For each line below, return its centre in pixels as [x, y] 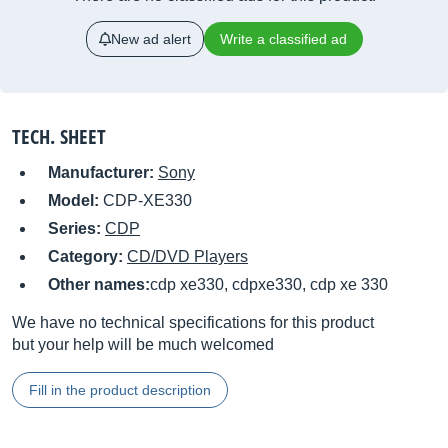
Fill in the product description [120, 390]
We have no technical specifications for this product [193, 322]
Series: [76, 228]
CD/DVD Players [187, 256]
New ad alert [150, 39]
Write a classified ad [283, 39]
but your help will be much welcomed [143, 344]
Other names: [99, 284]
